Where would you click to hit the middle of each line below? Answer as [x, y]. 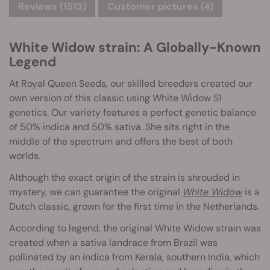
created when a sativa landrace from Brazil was [113, 243]
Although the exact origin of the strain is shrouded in [124, 177]
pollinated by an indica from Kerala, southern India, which [134, 257]
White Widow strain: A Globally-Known [135, 47]
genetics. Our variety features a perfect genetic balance [133, 112]
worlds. [25, 156]
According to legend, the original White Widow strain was [135, 228]
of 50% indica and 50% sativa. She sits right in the [119, 127]
